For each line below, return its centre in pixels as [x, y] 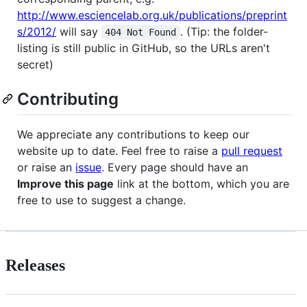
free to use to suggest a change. [101, 200]
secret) [35, 65]
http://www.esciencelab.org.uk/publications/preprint [152, 15]
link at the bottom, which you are [201, 184]
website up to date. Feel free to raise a [119, 151]
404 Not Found [141, 33]
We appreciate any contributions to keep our [133, 135]
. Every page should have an [175, 168]
